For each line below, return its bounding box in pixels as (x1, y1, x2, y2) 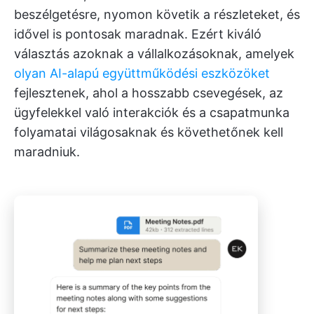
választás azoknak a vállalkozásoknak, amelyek (14, 46, 294, 61)
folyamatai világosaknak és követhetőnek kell (14, 124, 283, 139)
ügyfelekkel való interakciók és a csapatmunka (14, 104, 289, 120)
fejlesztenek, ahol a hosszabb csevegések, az (14, 85, 283, 100)
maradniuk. (14, 144, 80, 159)
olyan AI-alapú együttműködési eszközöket (14, 65, 270, 81)
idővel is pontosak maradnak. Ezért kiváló (14, 26, 261, 41)
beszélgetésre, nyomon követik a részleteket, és (14, 6, 300, 22)
